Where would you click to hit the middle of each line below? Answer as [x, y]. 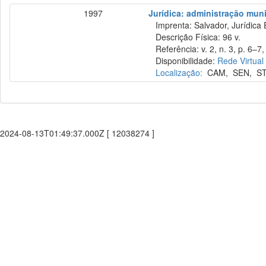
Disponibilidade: [183, 61]
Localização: [179, 72]
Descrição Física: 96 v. [195, 37]
